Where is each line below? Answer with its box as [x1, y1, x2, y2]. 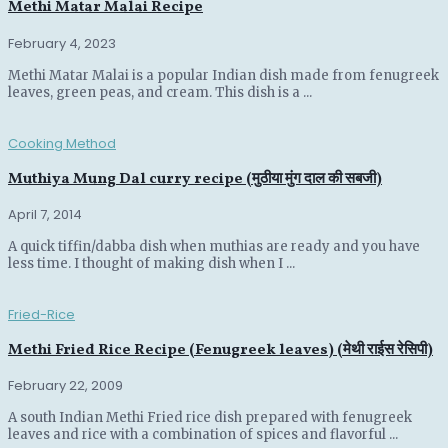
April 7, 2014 [8, 205, 82, 225]
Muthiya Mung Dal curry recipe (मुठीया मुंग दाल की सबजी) [8, 168, 382, 190]
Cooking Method [8, 133, 116, 153]
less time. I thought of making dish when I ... [8, 255, 295, 273]
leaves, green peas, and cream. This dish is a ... [8, 83, 312, 101]
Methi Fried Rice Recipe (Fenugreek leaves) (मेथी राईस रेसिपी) [8, 340, 433, 362]
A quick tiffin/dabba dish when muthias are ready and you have [8, 238, 420, 256]
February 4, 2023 [8, 33, 116, 53]
